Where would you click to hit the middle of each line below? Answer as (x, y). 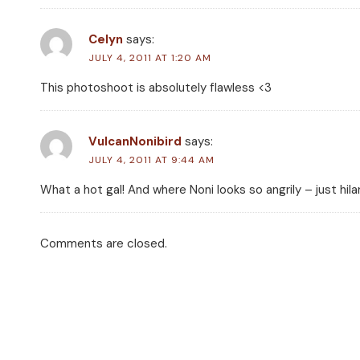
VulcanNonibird (135, 142)
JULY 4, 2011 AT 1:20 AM (150, 58)
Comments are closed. (104, 244)
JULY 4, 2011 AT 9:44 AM (151, 160)
